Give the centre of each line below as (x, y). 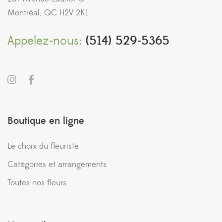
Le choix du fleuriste (43, 146)
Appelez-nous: (45, 41)
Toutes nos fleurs (37, 183)
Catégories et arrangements (57, 165)
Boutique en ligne (46, 121)
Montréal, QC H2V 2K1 (48, 13)
